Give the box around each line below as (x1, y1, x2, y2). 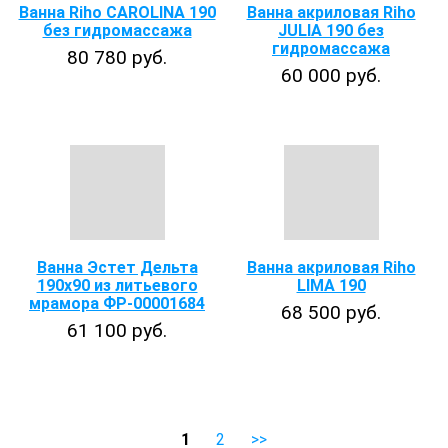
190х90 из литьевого (36, 276, 198, 295)
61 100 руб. (67, 319, 167, 342)
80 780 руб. (67, 46, 167, 69)
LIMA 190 (296, 276, 366, 295)
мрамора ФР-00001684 (29, 294, 205, 313)
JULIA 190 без (278, 21, 384, 40)
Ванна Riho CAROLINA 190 (18, 3, 216, 22)
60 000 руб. (281, 64, 381, 87)
